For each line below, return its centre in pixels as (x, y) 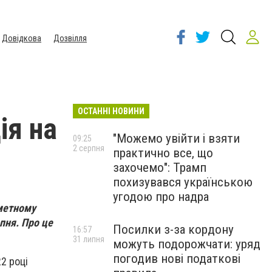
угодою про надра (161, 197)
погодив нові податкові (177, 259)
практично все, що (163, 153)
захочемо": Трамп (160, 168)
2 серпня (89, 148)
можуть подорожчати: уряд (187, 244)
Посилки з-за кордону (173, 229)
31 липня (89, 239)
